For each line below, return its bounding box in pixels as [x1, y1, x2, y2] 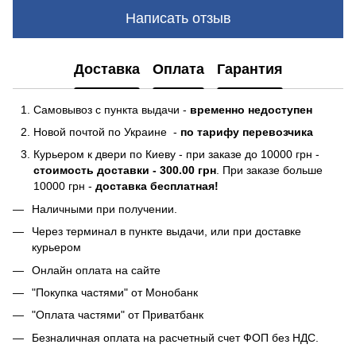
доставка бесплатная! [95, 180, 222, 193]
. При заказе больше [216, 164, 323, 177]
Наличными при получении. [32, 202, 177, 215]
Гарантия [216, 61, 283, 78]
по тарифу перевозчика [180, 125, 313, 138]
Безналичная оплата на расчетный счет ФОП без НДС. [32, 331, 319, 344]
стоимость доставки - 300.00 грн [33, 164, 216, 177]
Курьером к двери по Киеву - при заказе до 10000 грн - [33, 148, 319, 161]
